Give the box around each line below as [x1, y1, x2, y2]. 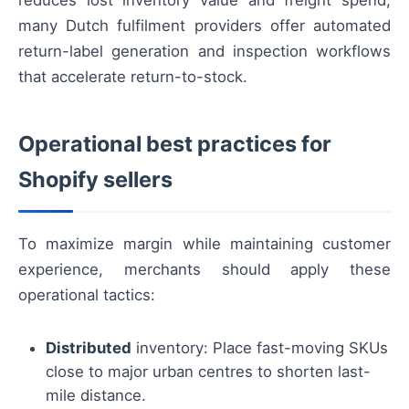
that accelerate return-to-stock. [18, 68, 247, 87]
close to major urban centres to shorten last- [46, 362, 371, 381]
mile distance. [46, 385, 146, 404]
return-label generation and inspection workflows [18, 42, 391, 61]
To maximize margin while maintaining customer [18, 235, 391, 254]
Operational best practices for [18, 131, 331, 158]
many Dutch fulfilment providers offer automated [18, 16, 391, 36]
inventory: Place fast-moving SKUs [131, 338, 388, 357]
